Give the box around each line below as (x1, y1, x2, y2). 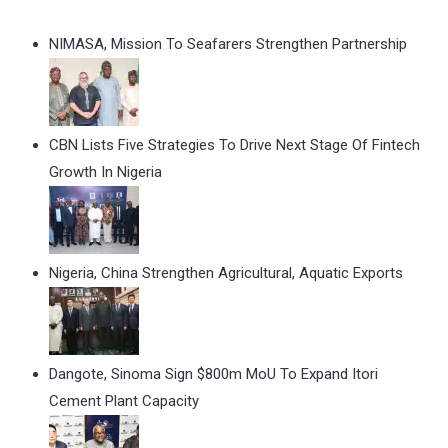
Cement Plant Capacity (49, 392, 199, 411)
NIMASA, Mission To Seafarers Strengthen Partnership (49, 35, 407, 54)
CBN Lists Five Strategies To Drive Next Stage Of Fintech (49, 136, 420, 155)
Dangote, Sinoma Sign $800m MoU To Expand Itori (49, 365, 378, 384)
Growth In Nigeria (49, 163, 162, 182)
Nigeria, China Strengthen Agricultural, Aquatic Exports (49, 264, 403, 283)
